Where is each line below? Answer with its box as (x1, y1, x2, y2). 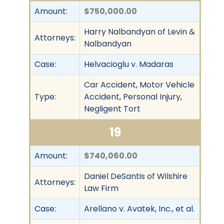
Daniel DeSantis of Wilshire (84, 170, 187, 182)
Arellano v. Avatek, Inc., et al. (84, 202, 194, 214)
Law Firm (84, 182, 118, 194)
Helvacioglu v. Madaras (84, 58, 173, 70)
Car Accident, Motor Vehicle (84, 78, 194, 90)
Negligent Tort (84, 102, 140, 114)
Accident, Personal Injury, (84, 90, 182, 102)
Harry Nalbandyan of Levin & (84, 25, 195, 37)
